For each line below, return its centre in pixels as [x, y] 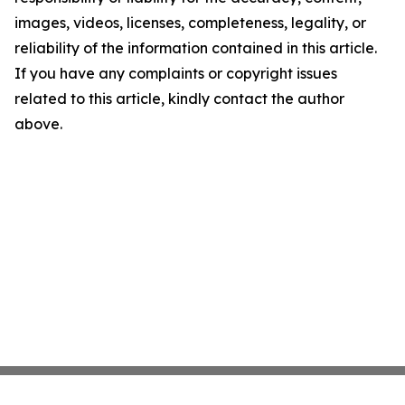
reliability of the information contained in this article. [196, 48]
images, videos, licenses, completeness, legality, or [190, 23]
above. [38, 124]
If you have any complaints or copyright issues [176, 74]
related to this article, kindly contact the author [179, 99]
